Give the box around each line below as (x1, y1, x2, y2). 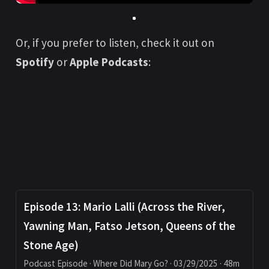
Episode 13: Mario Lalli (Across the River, (23, 199, 225, 214)
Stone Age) (23, 238, 79, 253)
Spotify (16, 55, 55, 70)
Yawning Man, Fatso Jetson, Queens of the (23, 219, 235, 234)
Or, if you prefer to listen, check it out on (16, 35, 215, 50)
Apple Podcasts (70, 55, 149, 70)
